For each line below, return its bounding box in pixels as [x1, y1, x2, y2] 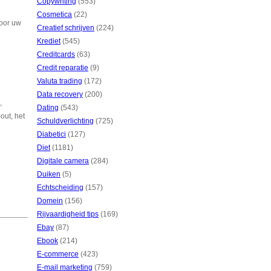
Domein [37, 197, 63, 205]
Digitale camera [37, 157, 89, 165]
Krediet [37, 37, 60, 45]
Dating [37, 103, 59, 112]
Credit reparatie [37, 64, 88, 72]
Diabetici [37, 130, 66, 139]
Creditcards [37, 50, 75, 59]
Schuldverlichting [37, 117, 94, 125]
